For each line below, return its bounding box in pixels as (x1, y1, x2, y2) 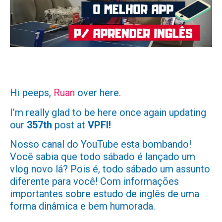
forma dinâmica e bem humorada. (10, 200, 155, 213)
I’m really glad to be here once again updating (10, 106, 206, 118)
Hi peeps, (10, 87, 54, 99)
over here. (75, 87, 126, 99)
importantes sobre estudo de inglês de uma (10, 188, 199, 200)
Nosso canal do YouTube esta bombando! (10, 138, 191, 151)
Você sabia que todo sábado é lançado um (10, 151, 195, 163)
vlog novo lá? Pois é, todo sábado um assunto (10, 163, 210, 175)
